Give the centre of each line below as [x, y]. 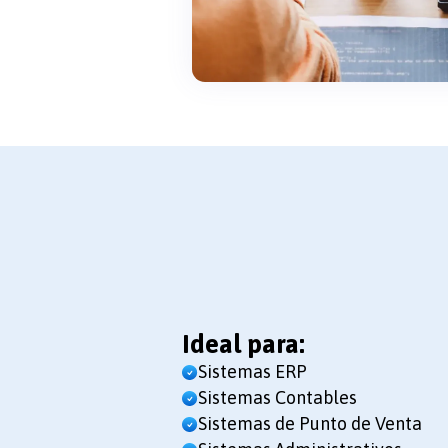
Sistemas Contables [277, 398]
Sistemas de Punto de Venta [310, 424]
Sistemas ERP [252, 372]
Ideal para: [243, 344]
